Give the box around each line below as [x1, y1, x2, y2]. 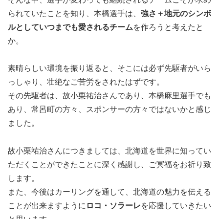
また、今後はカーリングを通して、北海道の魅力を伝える [8, 188, 211, 197]
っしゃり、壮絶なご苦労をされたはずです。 [8, 78, 164, 87]
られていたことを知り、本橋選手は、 [8, 9, 141, 18]
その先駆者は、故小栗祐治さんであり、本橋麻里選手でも [8, 91, 211, 100]
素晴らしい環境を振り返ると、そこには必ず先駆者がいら [8, 64, 211, 73]
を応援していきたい [141, 201, 211, 210]
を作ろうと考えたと [133, 22, 203, 31]
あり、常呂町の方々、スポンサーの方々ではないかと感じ [8, 105, 211, 114]
